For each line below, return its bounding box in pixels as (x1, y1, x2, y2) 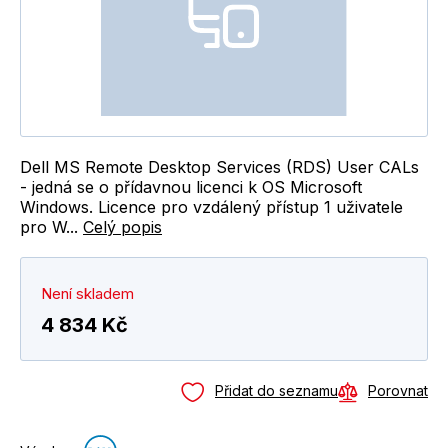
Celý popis (83, 216, 162, 237)
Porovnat (368, 381, 428, 399)
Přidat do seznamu (215, 381, 338, 399)
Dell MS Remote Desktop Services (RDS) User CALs (20, 156, 419, 177)
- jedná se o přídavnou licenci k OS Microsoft (20, 176, 362, 197)
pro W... (20, 216, 83, 237)
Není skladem (41, 283, 134, 303)
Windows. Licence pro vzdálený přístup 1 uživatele (20, 196, 403, 217)
